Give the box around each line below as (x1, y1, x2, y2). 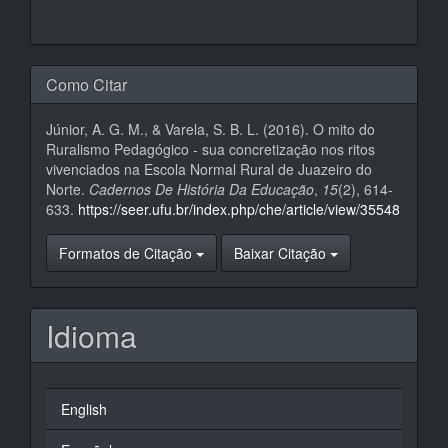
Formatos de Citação (59, 242, 196, 263)
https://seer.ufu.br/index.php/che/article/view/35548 (78, 198, 400, 219)
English (61, 398, 107, 419)
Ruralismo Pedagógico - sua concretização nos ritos (46, 138, 375, 159)
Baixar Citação (234, 242, 330, 263)
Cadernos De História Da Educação (89, 178, 314, 199)
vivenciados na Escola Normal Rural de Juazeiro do (46, 158, 372, 179)
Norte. (46, 178, 89, 199)
